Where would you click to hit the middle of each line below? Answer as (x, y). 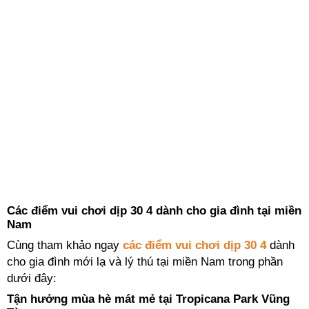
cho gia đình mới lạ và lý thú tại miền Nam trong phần (145, 262)
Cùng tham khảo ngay (65, 245)
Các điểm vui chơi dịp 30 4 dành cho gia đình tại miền (154, 211)
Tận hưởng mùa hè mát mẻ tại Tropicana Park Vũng (148, 299)
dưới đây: (32, 278)
